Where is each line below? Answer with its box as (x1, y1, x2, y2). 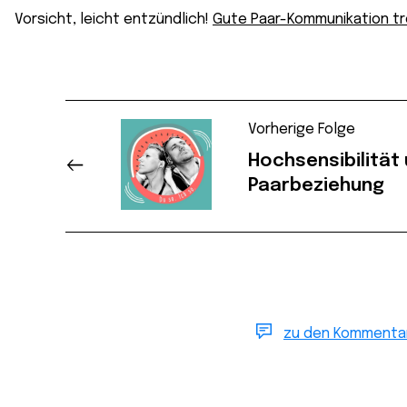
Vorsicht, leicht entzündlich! (15, 12, 213, 27)
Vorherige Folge (248, 122, 355, 137)
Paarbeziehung (248, 176, 384, 195)
